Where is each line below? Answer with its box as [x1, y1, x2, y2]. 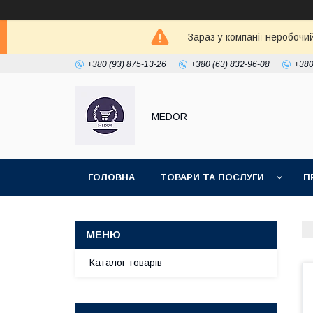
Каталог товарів [89, 257, 162, 268]
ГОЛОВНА [88, 172, 135, 182]
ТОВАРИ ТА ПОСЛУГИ [160, 172, 264, 182]
